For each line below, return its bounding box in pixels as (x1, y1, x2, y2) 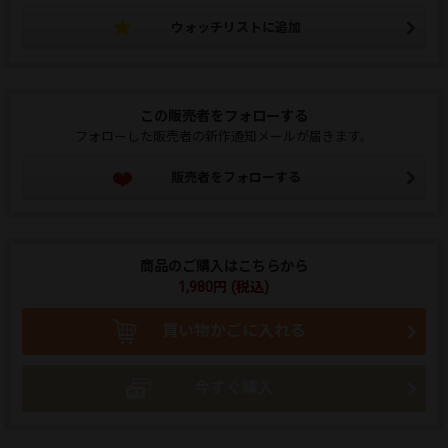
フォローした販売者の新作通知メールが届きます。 (74, 128, 373, 144)
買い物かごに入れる (161, 321, 306, 340)
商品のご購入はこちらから (139, 257, 308, 274)
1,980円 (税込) (178, 278, 270, 295)
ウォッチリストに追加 (171, 19, 302, 35)
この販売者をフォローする (139, 107, 308, 124)
